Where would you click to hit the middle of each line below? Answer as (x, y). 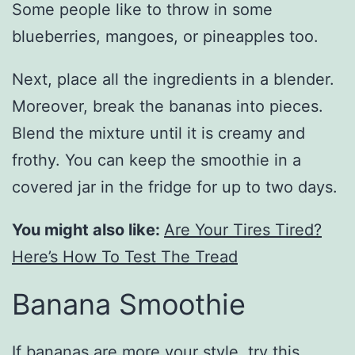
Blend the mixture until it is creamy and (158, 134)
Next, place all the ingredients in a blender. (173, 80)
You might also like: (88, 230)
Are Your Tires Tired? (243, 230)
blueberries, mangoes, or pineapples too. (165, 37)
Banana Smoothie (129, 305)
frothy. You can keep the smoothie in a (157, 160)
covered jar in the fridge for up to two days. (175, 187)
